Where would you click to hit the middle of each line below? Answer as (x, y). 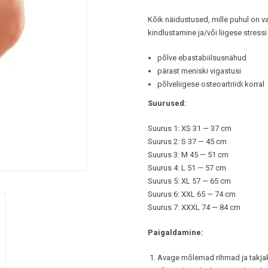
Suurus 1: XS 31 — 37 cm (190, 128)
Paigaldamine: (176, 232)
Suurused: (167, 103)
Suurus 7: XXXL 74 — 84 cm (194, 207)
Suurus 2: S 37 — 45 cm (188, 141)
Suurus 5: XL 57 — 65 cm (190, 181)
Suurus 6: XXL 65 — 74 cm (192, 194)
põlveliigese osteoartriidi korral (211, 84)
